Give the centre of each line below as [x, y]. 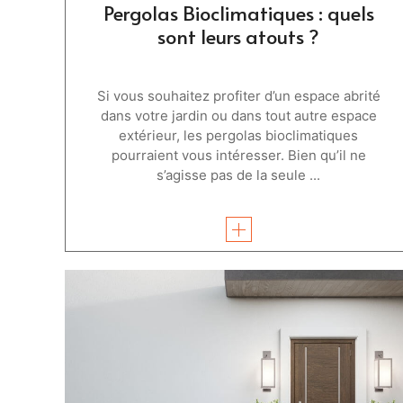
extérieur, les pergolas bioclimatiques [239, 135]
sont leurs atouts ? [239, 36]
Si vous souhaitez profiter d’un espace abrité [238, 95]
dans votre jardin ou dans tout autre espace [238, 115]
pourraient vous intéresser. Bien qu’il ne [238, 155]
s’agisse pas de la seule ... [239, 175]
